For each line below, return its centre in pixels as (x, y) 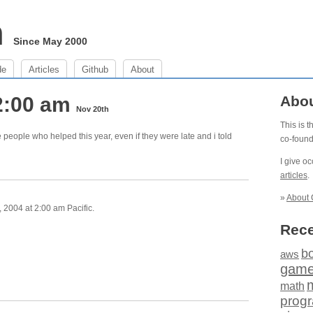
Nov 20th (93, 109)
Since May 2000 (50, 41)
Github (95, 70)
